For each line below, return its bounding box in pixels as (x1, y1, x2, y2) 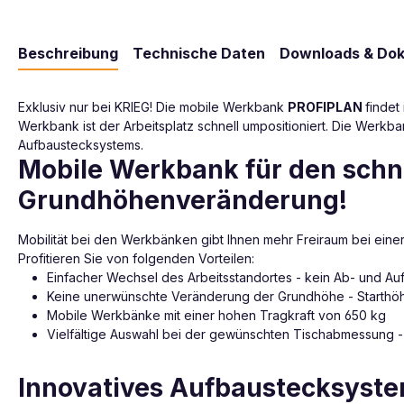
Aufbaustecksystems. (18, 136, 143, 152)
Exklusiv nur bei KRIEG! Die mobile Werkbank (18, 98, 288, 115)
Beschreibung (18, 43, 118, 62)
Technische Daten (133, 43, 265, 62)
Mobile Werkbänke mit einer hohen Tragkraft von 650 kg (47, 307, 386, 323)
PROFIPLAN (288, 98, 365, 115)
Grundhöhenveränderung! (18, 184, 347, 216)
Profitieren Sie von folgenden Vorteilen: (18, 250, 254, 266)
